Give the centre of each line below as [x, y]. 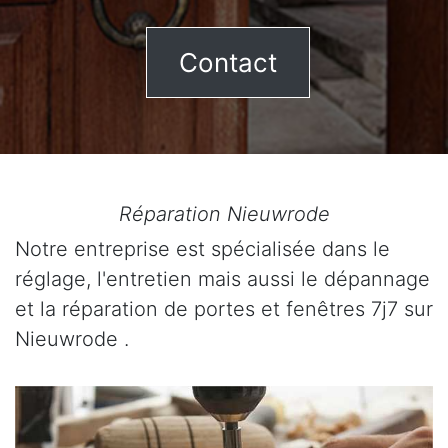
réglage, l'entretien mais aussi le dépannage [222, 279]
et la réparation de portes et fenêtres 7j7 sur [224, 309]
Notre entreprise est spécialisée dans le [202, 249]
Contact [228, 62]
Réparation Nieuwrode [224, 214]
